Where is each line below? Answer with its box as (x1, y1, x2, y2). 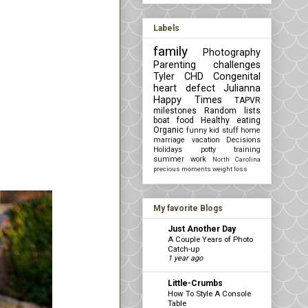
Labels (153, 23, 179, 33)
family (153, 43, 188, 59)
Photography (203, 46, 261, 58)
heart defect (153, 82, 215, 94)
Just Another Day (168, 223, 236, 234)
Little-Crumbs (168, 278, 223, 288)
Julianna (223, 82, 261, 94)
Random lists (204, 105, 261, 115)
